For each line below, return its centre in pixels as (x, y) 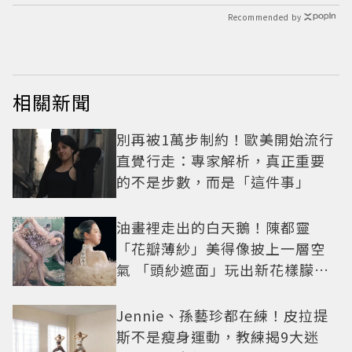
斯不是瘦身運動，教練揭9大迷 (218, 336)
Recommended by (265, 16)
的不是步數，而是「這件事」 (213, 181)
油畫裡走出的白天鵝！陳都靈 (213, 227)
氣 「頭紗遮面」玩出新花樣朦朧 (223, 269)
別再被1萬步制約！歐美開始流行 (225, 139)
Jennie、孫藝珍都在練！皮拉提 (222, 315)
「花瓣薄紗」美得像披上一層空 (221, 248)
